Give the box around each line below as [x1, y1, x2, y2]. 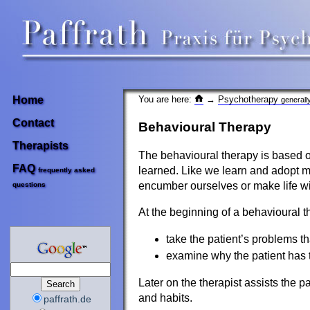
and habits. [138, 291, 192, 304]
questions [12, 181, 46, 192]
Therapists [12, 140, 69, 152]
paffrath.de [44, 293, 92, 304]
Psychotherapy [217, 93, 281, 104]
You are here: [138, 93, 194, 104]
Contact [12, 117, 54, 129]
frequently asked [38, 166, 95, 174]
